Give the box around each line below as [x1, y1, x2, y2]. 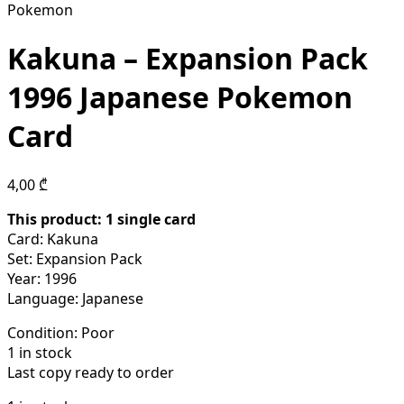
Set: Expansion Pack [7, 248, 142, 269]
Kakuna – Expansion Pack [7, 39, 368, 78]
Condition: [7, 322, 78, 343]
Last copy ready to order [7, 362, 174, 382]
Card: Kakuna [7, 228, 98, 249]
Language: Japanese [7, 288, 143, 308]
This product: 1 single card [7, 208, 196, 229]
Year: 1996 [7, 268, 77, 289]
